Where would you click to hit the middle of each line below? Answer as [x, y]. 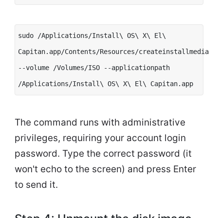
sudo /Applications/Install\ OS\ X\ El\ [92, 35]
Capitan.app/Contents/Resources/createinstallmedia [113, 51]
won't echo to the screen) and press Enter [105, 169]
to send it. [36, 184]
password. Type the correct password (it [103, 153]
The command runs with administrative [100, 122]
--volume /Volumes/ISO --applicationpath [94, 67]
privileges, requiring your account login [100, 138]
